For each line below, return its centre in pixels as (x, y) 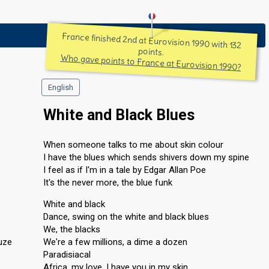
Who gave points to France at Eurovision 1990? (151, 62)
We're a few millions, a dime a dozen (115, 242)
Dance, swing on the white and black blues (126, 217)
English (61, 87)
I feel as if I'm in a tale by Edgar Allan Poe (125, 170)
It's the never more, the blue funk (108, 183)
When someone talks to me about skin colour (133, 145)
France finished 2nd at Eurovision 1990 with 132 (152, 41)
